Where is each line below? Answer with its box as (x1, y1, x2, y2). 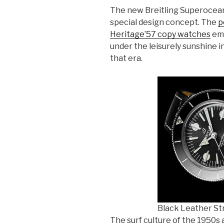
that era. (110, 53, 142, 63)
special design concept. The (110, 17, 218, 27)
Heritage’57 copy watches (110, 29, 210, 39)
